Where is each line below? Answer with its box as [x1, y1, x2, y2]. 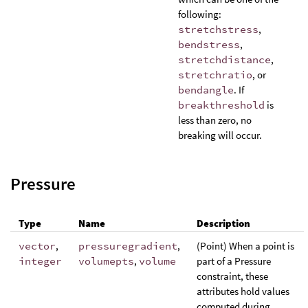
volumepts [78, 254, 134, 268]
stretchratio [178, 68, 252, 82]
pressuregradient [78, 239, 177, 253]
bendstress [178, 38, 240, 52]
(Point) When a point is [197, 239, 294, 253]
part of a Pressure [197, 254, 271, 268]
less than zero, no [178, 113, 252, 127]
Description [197, 217, 250, 230]
